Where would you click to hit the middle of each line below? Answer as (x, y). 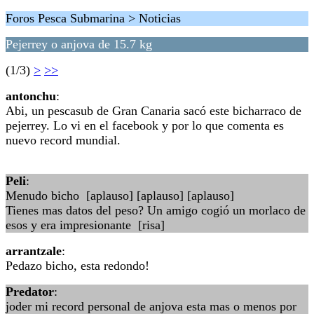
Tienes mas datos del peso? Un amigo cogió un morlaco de (156, 210)
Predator (30, 292)
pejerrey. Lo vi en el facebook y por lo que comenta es (145, 125)
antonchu (31, 96)
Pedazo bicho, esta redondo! (77, 266)
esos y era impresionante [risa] (85, 225)
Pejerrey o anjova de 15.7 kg (79, 44)
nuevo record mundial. (63, 140)
